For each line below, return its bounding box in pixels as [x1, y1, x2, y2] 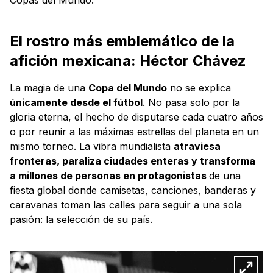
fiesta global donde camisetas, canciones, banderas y [10, 183, 256, 196]
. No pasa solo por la [143, 96, 240, 108]
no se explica [167, 81, 231, 94]
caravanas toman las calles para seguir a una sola [10, 198, 242, 211]
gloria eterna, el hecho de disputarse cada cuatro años [10, 110, 263, 123]
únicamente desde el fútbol [10, 96, 143, 108]
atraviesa [174, 140, 221, 152]
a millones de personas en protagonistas [10, 169, 209, 182]
